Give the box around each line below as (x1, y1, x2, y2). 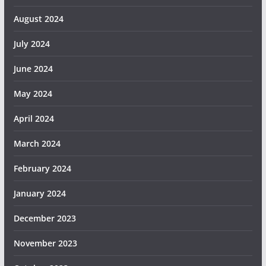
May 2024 (13, 87, 52, 99)
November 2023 (13, 237, 77, 249)
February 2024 (13, 162, 71, 174)
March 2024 (13, 137, 61, 149)
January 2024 (13, 187, 66, 199)
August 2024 (13, 12, 64, 24)
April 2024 (13, 112, 54, 124)
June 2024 (13, 62, 53, 74)
